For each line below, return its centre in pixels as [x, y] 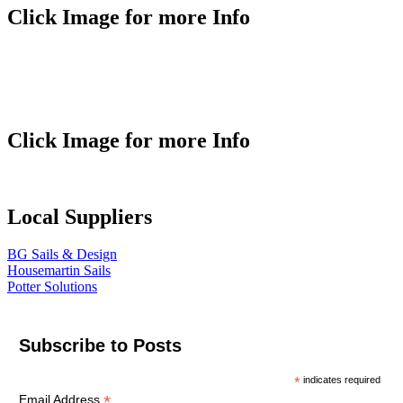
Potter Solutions [52, 287]
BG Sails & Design [62, 255]
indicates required [341, 380]
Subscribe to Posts [100, 346]
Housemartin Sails [59, 271]
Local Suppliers [80, 216]
